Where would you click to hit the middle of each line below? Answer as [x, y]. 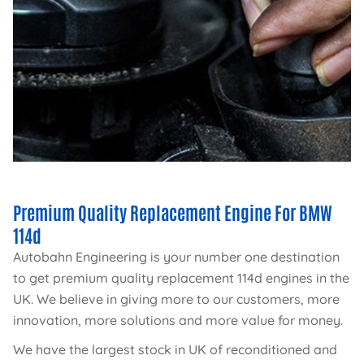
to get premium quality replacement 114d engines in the [181, 277]
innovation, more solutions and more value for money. [178, 320]
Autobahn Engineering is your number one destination [176, 256]
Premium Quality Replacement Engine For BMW [173, 212]
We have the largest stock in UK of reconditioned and [175, 349]
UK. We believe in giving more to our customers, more [176, 299]
